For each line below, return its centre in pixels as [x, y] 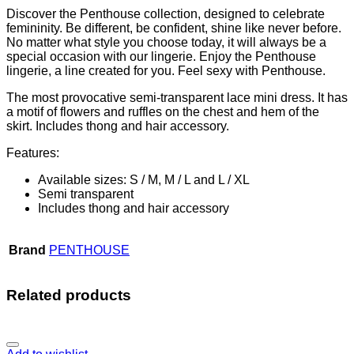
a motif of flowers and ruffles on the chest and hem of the [163, 111]
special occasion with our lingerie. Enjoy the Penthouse [161, 56]
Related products [69, 296]
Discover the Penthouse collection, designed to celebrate [166, 13]
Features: [33, 153]
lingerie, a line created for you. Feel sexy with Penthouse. [166, 70]
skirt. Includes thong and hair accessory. [118, 126]
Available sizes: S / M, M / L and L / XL [144, 179]
